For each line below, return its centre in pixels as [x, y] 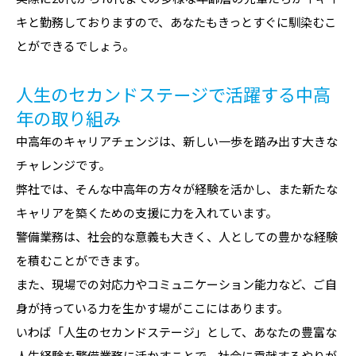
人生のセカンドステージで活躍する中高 [173, 93]
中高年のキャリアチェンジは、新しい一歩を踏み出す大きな [177, 141]
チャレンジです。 [63, 164]
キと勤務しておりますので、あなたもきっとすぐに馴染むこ [176, 21]
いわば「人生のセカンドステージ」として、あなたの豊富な [176, 331]
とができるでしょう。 [75, 45]
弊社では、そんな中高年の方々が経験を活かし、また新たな [177, 188]
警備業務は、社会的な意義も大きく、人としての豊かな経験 [177, 236]
